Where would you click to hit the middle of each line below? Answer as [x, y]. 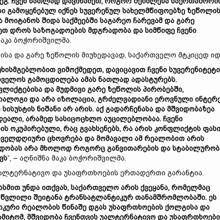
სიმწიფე [160, 30]
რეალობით [165, 138]
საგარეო [115, 21]
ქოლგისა [181, 207]
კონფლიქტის [178, 129]
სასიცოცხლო [78, 119]
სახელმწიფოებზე [154, 11]
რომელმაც [191, 188]
